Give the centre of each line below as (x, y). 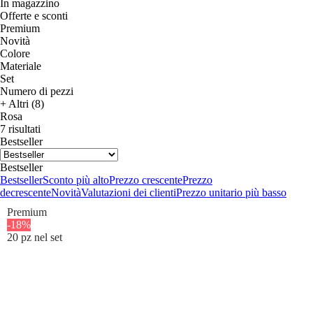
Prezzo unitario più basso (231, 192)
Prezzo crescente (146, 180)
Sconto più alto (76, 180)
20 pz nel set (35, 237)
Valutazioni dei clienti (129, 192)
